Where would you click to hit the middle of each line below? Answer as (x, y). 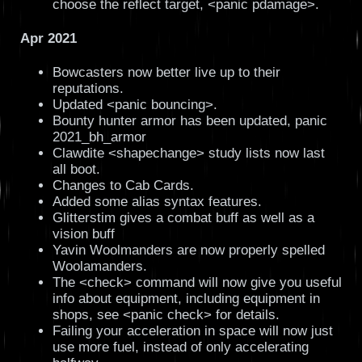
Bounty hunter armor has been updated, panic (189, 120)
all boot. (76, 169)
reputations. (88, 88)
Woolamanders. (99, 266)
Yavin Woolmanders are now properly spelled (188, 250)
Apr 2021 (48, 38)
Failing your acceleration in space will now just (192, 330)
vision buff (83, 234)
